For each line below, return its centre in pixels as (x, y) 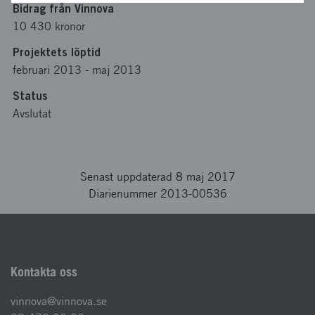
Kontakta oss (44, 272)
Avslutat (32, 114)
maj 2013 (117, 70)
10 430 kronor (49, 26)
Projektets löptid (57, 52)
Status (30, 96)
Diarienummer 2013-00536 (157, 194)
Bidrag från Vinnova (63, 8)
